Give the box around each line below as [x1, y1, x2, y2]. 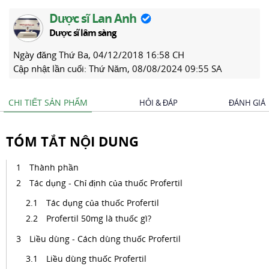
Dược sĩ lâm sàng [49, 26, 116, 38]
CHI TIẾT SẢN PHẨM [8, 97, 88, 108]
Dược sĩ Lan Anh [49, 10, 136, 26]
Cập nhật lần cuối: [13, 62, 89, 74]
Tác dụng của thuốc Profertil [46, 197, 162, 208]
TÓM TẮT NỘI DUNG [6, 132, 139, 150]
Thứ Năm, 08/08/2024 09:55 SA [89, 62, 222, 74]
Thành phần [29, 162, 79, 173]
